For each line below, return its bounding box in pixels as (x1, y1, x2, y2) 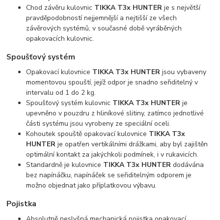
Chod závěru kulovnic (26, 2, 95, 12)
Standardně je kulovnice (26, 160, 104, 169)
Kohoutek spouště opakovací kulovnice (26, 129, 149, 138)
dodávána (171, 160, 204, 169)
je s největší (162, 2, 201, 12)
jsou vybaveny (160, 67, 207, 77)
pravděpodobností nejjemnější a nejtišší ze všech (26, 13, 177, 23)
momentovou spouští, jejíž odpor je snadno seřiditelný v (26, 77, 198, 87)
